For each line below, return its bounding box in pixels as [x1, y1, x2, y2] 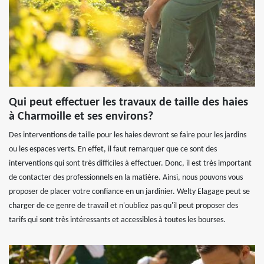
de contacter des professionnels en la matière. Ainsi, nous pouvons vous [9, 173, 243, 182]
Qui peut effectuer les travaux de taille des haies [9, 97, 248, 108]
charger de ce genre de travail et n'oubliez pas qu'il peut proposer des [9, 202, 238, 210]
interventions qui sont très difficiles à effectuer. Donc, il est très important [9, 159, 252, 168]
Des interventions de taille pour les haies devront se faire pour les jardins [9, 131, 246, 140]
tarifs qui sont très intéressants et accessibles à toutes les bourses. [9, 216, 226, 225]
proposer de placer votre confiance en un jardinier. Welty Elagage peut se [9, 187, 250, 196]
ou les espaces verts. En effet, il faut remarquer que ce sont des [9, 145, 217, 154]
